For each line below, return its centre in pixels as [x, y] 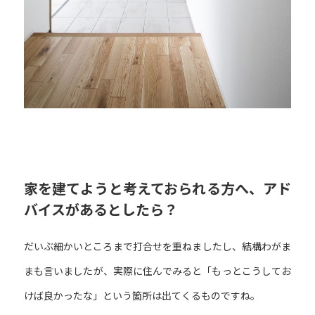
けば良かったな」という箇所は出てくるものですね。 [142, 296]
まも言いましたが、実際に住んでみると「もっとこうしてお [157, 271]
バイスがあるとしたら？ [101, 210]
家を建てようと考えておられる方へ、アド [157, 189]
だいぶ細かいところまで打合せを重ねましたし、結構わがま [157, 246]
